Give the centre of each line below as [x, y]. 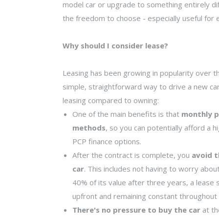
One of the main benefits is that [127, 114]
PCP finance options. [107, 141]
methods [89, 127]
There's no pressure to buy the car [136, 209]
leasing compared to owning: [110, 100]
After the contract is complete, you [132, 155]
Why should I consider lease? [115, 45]
